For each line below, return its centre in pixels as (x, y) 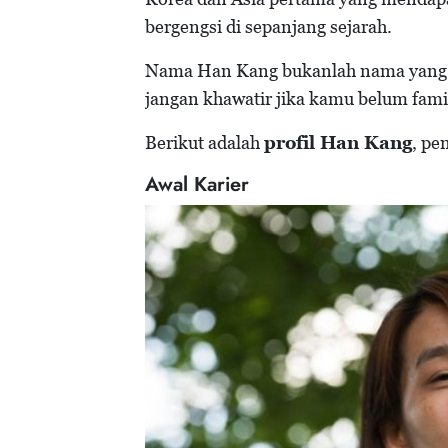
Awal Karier (197, 185)
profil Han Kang (338, 143)
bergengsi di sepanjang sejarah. (268, 27)
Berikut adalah (204, 143)
